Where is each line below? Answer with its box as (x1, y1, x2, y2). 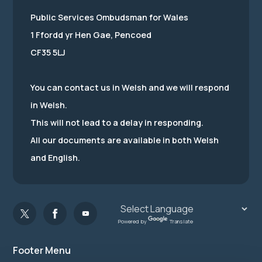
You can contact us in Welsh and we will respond (30, 82, 229, 93)
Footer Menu (13, 244, 71, 257)
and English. (30, 152, 80, 163)
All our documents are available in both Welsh (30, 135, 219, 146)
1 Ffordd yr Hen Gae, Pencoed (30, 29, 151, 40)
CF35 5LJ (30, 47, 65, 58)
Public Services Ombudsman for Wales (30, 12, 188, 23)
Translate (170, 217, 193, 225)
